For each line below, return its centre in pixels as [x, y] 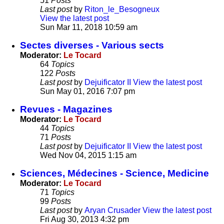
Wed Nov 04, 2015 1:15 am [88, 155]
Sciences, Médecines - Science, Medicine [114, 173]
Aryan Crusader [112, 210]
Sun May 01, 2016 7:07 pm [87, 91]
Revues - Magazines [66, 109]
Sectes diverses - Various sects [92, 45]
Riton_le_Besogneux [122, 9]
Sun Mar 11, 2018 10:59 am [89, 27]
